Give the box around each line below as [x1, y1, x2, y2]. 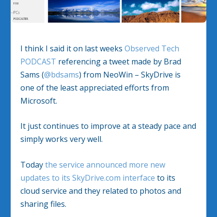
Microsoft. [20, 95, 58, 106]
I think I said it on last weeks [20, 43, 125, 54]
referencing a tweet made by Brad [56, 56, 182, 67]
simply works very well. [20, 134, 103, 145]
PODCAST [20, 56, 57, 67]
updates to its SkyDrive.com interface [20, 172, 155, 183]
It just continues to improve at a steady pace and [20, 121, 197, 132]
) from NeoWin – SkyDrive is [79, 69, 181, 80]
